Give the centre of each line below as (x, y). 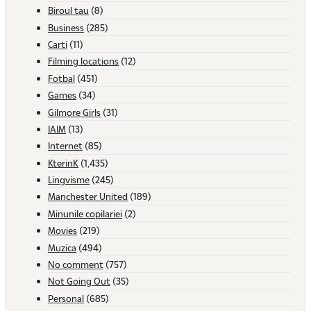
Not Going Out (79, 281)
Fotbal (61, 78)
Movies (62, 230)
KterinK (63, 162)
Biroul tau (68, 10)
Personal (66, 298)
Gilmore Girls (74, 112)
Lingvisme (69, 180)
